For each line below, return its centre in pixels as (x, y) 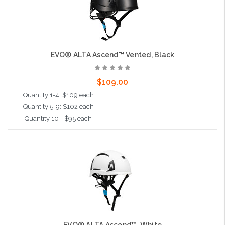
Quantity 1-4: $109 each (58, 95)
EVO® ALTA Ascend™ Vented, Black (113, 55)
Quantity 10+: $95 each (58, 119)
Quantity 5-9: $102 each (58, 107)
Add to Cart (104, 151)
